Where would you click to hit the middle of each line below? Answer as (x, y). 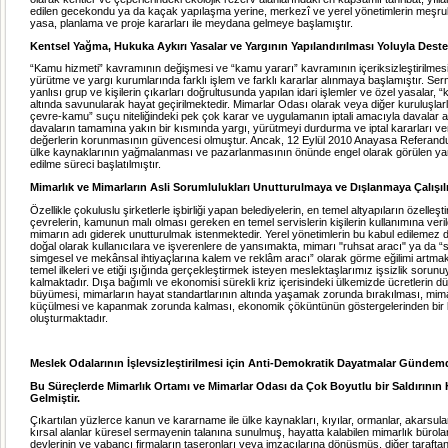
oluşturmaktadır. (69, 317)
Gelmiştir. (55, 397)
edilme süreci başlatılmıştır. (95, 164)
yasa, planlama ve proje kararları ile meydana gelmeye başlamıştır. (191, 22)
